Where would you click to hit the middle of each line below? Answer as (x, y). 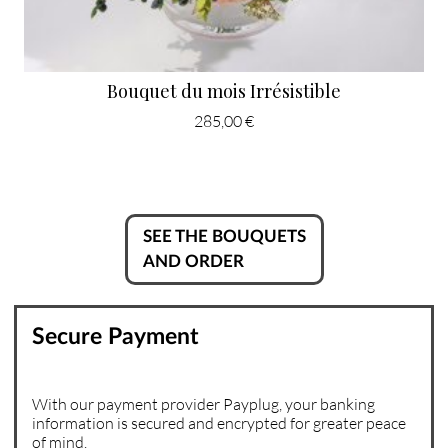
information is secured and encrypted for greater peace (219, 422)
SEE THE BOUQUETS (224, 236)
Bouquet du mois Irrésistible (224, 90)
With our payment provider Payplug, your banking (203, 403)
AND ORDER (193, 261)
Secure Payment (115, 336)
